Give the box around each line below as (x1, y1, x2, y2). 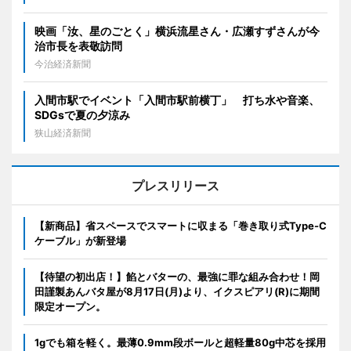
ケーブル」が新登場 (34, 233, 126, 247)
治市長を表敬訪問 (34, 38, 122, 52)
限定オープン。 (34, 299, 106, 313)
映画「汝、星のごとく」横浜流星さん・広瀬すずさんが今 (34, 24, 320, 38)
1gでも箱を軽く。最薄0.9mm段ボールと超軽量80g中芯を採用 (34, 335, 326, 349)
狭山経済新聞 (34, 126, 91, 139)
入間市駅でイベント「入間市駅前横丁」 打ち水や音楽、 (34, 92, 320, 107)
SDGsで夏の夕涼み (34, 107, 130, 121)
